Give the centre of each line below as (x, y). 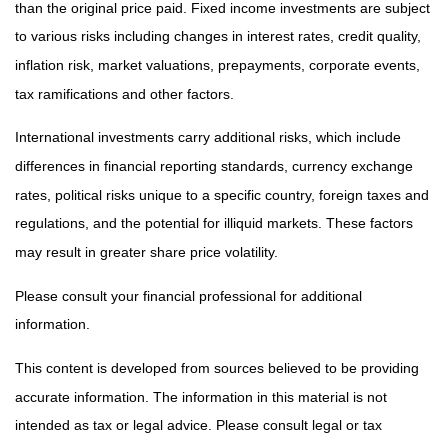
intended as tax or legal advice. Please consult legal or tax (198, 425)
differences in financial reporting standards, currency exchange (214, 165)
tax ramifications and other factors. (124, 93)
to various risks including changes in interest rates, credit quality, (218, 36)
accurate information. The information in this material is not (201, 396)
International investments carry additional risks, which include (208, 137)
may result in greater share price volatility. (146, 251)
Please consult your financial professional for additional (188, 295)
